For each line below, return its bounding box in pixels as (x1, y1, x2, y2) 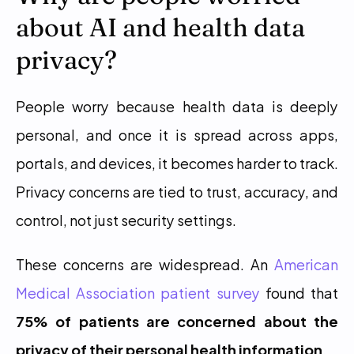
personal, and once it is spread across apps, (16, 122, 338, 145)
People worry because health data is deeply (16, 94, 338, 117)
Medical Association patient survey (16, 281, 260, 303)
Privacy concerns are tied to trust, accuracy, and (16, 179, 338, 202)
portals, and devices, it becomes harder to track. (16, 151, 338, 174)
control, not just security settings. (16, 208, 236, 231)
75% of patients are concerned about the (16, 309, 338, 332)
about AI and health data (16, 12, 305, 43)
